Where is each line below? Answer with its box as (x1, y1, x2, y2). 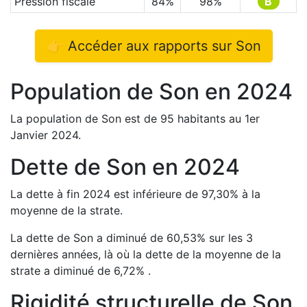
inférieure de (130, 187, 201, 201)
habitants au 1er (174, 112, 260, 125)
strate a (10, 264, 50, 278)
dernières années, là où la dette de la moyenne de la (10, 247, 281, 261)
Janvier (10, 128, 51, 142)
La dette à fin (10, 187, 83, 201)
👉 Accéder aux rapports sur (46, 38, 236, 54)
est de (121, 112, 157, 125)
